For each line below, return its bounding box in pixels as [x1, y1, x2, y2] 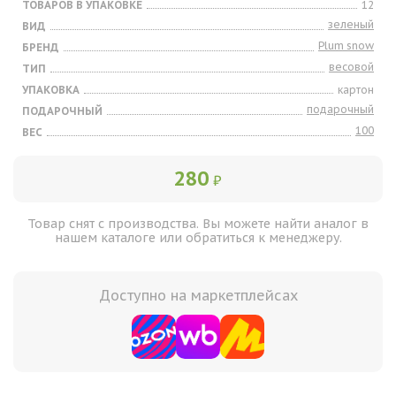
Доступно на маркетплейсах [98, 286, 298, 304]
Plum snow [318, 39, 374, 52]
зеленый [328, 18, 374, 31]
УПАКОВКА [22, 83, 80, 96]
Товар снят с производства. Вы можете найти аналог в [27, 216, 369, 232]
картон [338, 83, 374, 96]
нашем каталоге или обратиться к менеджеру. [54, 230, 342, 246]
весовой [329, 60, 374, 73]
